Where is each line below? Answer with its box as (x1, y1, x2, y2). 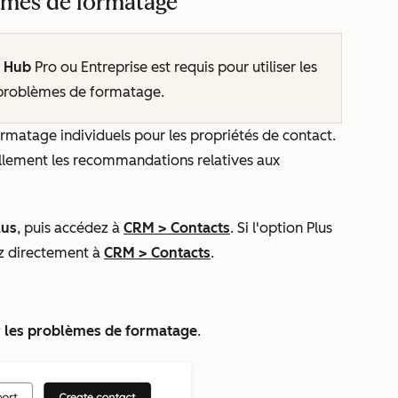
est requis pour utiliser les (151, 59, 317, 76)
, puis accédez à (17, 219, 123, 236)
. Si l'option (230, 219, 306, 236)
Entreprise (81, 59, 151, 76)
